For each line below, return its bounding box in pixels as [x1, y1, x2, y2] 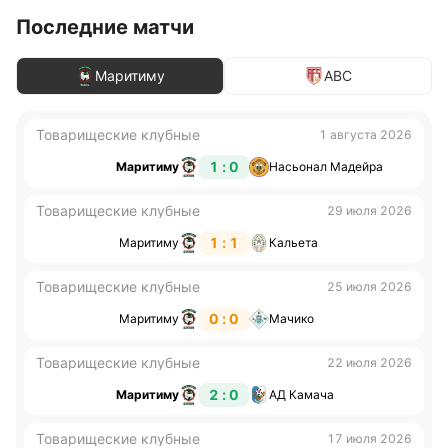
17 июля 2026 [327, 431, 412, 446]
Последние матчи [16, 15, 194, 39]
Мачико [269, 311, 314, 326]
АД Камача [269, 387, 334, 402]
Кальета [269, 235, 318, 250]
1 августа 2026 [319, 127, 412, 142]
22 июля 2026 [327, 355, 412, 370]
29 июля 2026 [327, 203, 412, 218]
